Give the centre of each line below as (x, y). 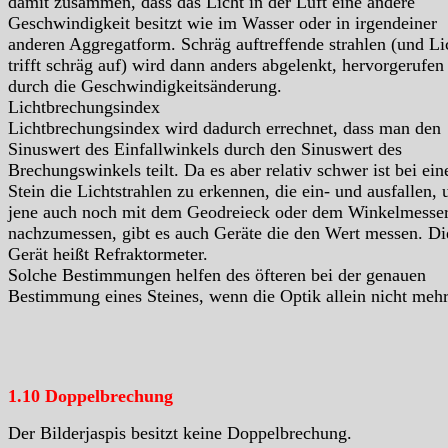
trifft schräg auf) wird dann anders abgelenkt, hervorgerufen (226, 65)
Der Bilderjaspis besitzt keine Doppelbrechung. (180, 433)
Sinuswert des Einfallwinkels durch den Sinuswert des (205, 149)
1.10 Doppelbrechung (90, 396)
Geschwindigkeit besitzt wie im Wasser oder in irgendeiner (222, 23)
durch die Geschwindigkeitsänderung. (145, 86)
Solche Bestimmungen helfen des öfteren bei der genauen (217, 275)
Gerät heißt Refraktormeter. (108, 254)
